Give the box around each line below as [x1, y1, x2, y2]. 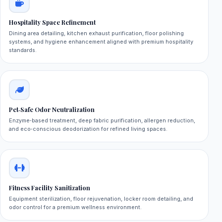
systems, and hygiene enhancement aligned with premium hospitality [9, 38, 194, 46]
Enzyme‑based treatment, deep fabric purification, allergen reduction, [9, 116, 196, 124]
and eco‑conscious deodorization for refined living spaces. [9, 125, 168, 132]
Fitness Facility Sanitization [9, 184, 91, 192]
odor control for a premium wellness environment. [9, 204, 142, 211]
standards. [9, 47, 37, 54]
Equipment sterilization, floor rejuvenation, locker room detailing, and [9, 195, 194, 203]
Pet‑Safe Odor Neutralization [9, 105, 95, 113]
